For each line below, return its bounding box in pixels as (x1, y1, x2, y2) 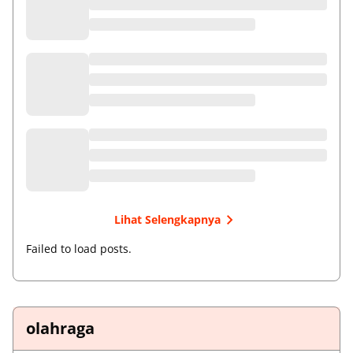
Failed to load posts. (26, 240, 132, 256)
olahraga (26, 317, 95, 339)
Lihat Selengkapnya (113, 212, 221, 228)
